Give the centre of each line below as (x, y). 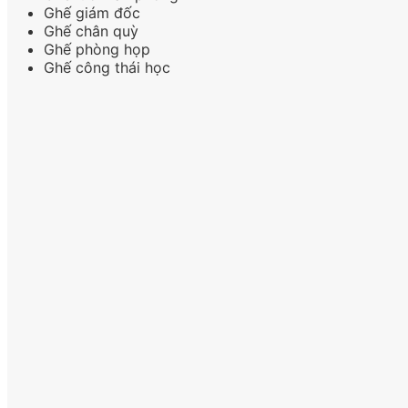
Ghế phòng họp (97, 50)
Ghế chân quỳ (91, 31)
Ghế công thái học (107, 68)
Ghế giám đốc (92, 13)
